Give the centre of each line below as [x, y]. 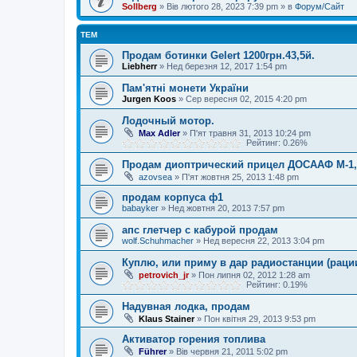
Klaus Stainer [167, 319]
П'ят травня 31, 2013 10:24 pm [250, 133]
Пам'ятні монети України [185, 88]
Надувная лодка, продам [186, 306]
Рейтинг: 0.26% [275, 143]
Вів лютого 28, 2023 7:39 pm [222, 6]
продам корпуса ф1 [173, 197]
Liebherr [139, 66]
